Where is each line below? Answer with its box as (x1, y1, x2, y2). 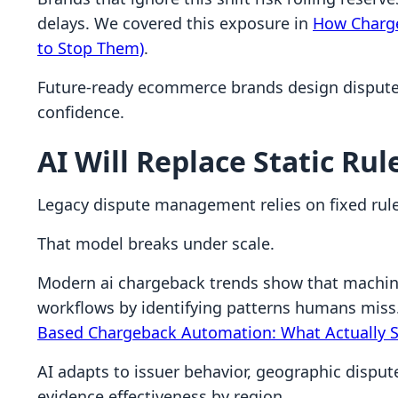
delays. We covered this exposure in (37, 12, 313, 34)
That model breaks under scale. (37, 233, 275, 254)
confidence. (37, 101, 124, 123)
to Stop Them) (37, 37, 144, 59)
